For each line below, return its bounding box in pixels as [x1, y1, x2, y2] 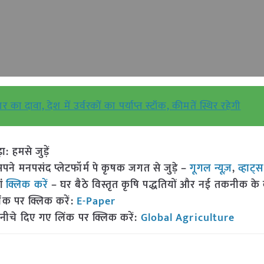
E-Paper [76, 193, 116, 210]
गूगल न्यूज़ [187, 160, 233, 177]
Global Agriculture [140, 209, 235, 227]
